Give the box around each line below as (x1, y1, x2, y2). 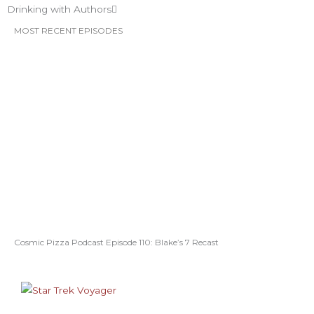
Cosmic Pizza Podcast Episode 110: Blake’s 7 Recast (14, 237, 219, 248)
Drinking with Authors (7, 4, 111, 15)
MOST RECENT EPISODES (14, 25, 123, 36)
